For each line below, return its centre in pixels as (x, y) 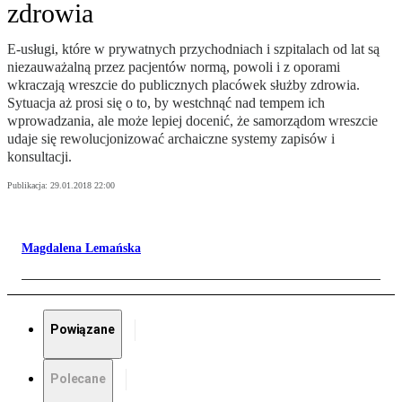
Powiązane (83, 330)
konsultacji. (39, 157)
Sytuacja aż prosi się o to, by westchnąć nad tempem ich (166, 103)
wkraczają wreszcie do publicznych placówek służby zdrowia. (184, 85)
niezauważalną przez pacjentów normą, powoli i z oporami (174, 67)
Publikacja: (29, 186)
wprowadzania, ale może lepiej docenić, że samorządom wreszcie (192, 121)
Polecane (78, 379)
